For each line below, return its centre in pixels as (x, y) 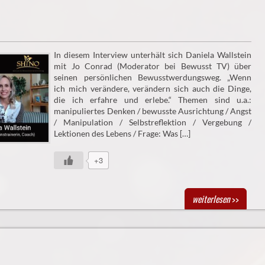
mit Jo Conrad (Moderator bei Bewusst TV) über (153, 66)
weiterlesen (211, 199)
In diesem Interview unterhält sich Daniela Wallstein (153, 55)
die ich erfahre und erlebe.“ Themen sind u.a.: (153, 100)
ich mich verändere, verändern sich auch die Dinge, (153, 89)
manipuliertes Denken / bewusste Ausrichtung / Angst (153, 111)
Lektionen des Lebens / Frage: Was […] (122, 134)
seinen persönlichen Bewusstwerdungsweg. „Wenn (153, 77)
